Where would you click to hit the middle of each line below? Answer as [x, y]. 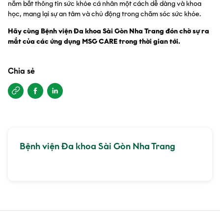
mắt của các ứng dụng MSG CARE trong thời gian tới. [94, 41]
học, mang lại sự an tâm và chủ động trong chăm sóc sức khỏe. [105, 14]
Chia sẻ [21, 71]
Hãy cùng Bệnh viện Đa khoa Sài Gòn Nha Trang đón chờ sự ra [109, 31]
